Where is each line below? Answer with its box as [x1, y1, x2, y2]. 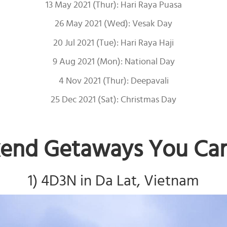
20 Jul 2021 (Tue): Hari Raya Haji [53, 38, 174, 48]
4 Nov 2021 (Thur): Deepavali [58, 76, 169, 86]
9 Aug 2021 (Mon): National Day [52, 57, 175, 66]
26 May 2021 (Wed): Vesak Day [55, 19, 172, 28]
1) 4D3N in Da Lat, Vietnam [28, 173, 199, 188]
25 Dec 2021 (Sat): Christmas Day [51, 95, 176, 104]
